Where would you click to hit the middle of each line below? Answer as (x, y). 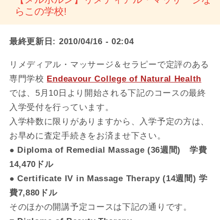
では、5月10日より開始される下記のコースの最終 (108, 93)
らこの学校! (41, 12)
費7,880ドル (33, 192)
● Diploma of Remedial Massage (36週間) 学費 (108, 150)
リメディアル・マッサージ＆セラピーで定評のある (109, 64)
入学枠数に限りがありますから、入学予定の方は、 (109, 121)
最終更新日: (33, 41)
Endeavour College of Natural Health (124, 79)
